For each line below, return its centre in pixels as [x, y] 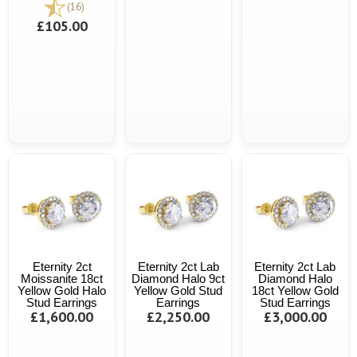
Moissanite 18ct [62, 279]
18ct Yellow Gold [295, 291]
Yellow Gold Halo [62, 291]
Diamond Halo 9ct [178, 279]
